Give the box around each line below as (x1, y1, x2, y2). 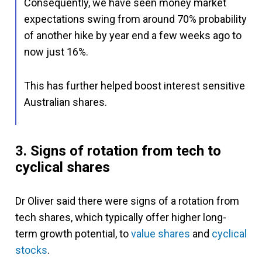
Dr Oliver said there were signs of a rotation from (15, 195, 239, 207)
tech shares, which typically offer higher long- (15, 211, 226, 223)
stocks (15, 244, 47, 256)
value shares (131, 227, 190, 240)
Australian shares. (24, 96, 107, 108)
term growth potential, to (15, 227, 131, 240)
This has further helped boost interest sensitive (24, 80, 245, 92)
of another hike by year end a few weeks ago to (24, 29, 242, 42)
